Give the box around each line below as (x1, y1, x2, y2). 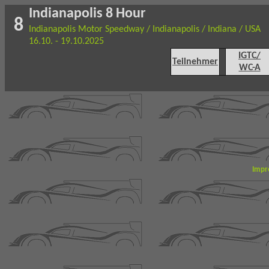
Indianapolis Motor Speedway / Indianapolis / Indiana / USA (29, 25, 261, 34)
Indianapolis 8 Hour (29, 7, 146, 21)
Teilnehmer (172, 57, 218, 67)
